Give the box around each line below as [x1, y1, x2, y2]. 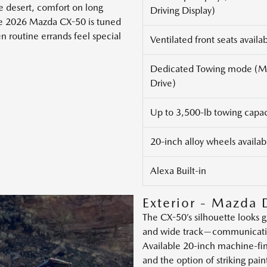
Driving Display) [150, 5, 215, 17]
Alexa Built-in [150, 165, 206, 177]
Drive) [150, 77, 176, 89]
